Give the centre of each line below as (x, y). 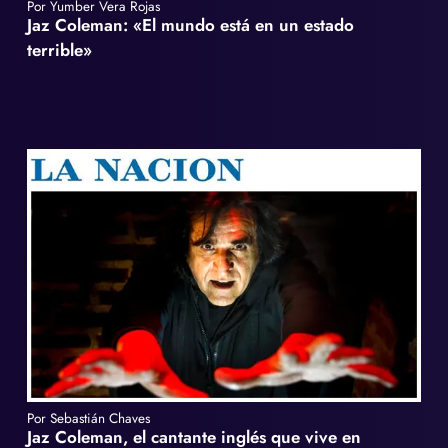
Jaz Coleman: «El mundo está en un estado (191, 25)
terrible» (60, 50)
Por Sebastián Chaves (89, 418)
